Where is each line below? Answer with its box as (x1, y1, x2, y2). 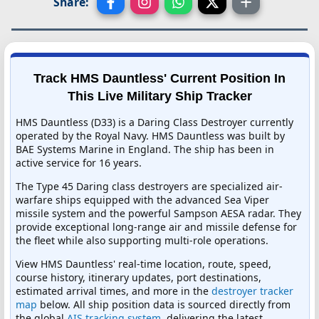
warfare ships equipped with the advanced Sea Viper (16, 192, 269, 206)
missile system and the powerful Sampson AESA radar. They (16, 206, 301, 220)
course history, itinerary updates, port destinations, (16, 270, 261, 284)
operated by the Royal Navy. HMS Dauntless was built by (16, 128, 285, 142)
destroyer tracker (211, 283, 293, 298)
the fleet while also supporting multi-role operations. (16, 233, 268, 247)
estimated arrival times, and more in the (16, 283, 211, 298)
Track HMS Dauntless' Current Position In (33, 70, 286, 85)
